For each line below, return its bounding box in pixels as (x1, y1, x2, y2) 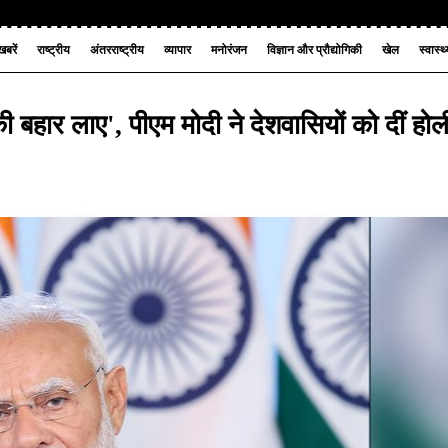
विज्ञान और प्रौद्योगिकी (267, 43, 363, 57)
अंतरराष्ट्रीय (90, 43, 145, 57)
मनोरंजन (211, 43, 248, 57)
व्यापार (164, 43, 192, 57)
